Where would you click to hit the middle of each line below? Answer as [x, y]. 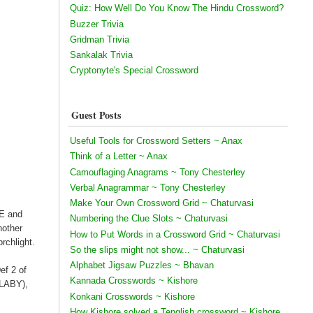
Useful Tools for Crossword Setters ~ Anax [156, 141]
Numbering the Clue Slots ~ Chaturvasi [148, 219]
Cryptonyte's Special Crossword [134, 71]
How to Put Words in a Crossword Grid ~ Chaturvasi [175, 234]
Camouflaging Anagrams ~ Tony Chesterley [157, 172]
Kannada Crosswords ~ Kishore [133, 281]
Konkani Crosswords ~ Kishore [132, 296]
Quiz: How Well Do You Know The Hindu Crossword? [176, 8]
